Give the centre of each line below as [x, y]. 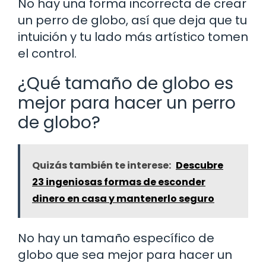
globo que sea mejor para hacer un [125, 254]
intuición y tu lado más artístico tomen [133, 37]
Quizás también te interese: [102, 165]
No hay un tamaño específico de [116, 238]
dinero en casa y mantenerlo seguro [123, 198]
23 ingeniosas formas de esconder [119, 182]
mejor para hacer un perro [127, 103]
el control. [47, 53]
